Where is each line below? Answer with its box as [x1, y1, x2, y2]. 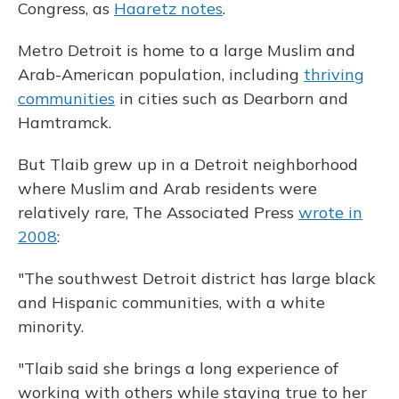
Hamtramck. [18, 112, 111, 134]
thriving [304, 64, 364, 85]
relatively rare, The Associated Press [18, 202, 298, 224]
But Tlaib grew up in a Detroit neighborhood [18, 154, 358, 175]
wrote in [298, 202, 362, 224]
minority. [18, 316, 84, 338]
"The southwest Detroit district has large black [18, 268, 376, 289]
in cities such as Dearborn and [115, 88, 348, 110]
